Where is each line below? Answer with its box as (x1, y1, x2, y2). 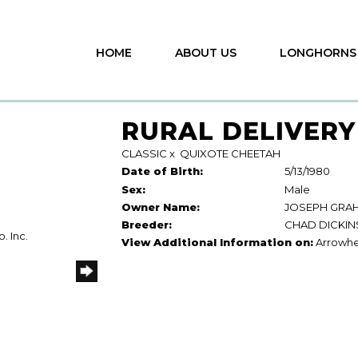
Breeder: (121, 218, 172, 231)
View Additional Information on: (121, 236, 313, 249)
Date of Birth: (121, 165, 203, 177)
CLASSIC (121, 147, 167, 160)
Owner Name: (121, 201, 200, 213)
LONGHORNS (280, 46, 356, 60)
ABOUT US (175, 46, 237, 60)
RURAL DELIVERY (121, 117, 356, 146)
